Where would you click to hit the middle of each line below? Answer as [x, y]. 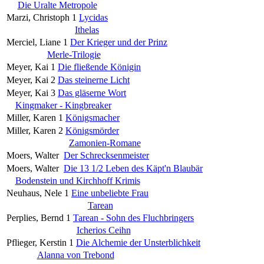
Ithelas [87, 29]
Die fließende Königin [99, 67]
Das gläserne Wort [92, 93]
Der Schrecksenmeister [106, 155]
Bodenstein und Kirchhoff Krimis [77, 180]
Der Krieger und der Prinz [119, 42]
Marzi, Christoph [38, 17]
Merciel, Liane [34, 42]
